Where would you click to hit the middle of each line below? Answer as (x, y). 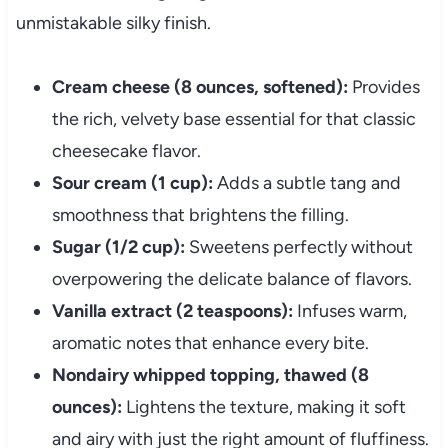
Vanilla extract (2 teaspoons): (172, 311)
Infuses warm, (349, 311)
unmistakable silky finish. (113, 23)
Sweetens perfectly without (298, 247)
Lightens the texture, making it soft (263, 407)
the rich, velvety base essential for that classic (233, 119)
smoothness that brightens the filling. (200, 215)
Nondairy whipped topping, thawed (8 (210, 375)
